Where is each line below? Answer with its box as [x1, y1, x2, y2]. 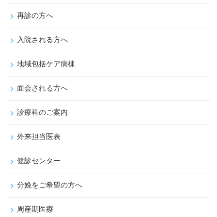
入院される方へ [17, 35, 68, 44]
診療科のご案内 [17, 108, 68, 116]
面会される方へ [17, 83, 68, 92]
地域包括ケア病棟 [17, 59, 75, 68]
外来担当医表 [17, 132, 61, 140]
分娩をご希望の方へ [17, 180, 82, 189]
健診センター [17, 156, 61, 165]
